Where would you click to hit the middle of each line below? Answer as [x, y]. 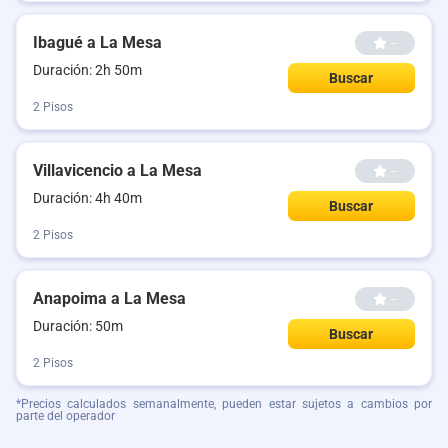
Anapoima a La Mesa [109, 298]
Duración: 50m [78, 326]
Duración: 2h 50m [87, 70]
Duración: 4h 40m [87, 198]
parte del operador [65, 416]
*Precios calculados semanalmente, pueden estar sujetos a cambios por [224, 404]
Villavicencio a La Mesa [117, 170]
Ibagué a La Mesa [97, 42]
